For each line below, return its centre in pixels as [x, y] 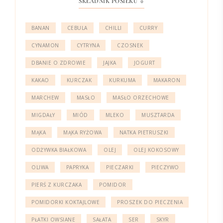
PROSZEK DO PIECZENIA [150, 202]
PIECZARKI [120, 167]
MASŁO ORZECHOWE [141, 97]
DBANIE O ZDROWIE [58, 62]
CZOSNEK [130, 45]
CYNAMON [45, 45]
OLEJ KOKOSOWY [156, 150]
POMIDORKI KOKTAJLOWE [65, 202]
